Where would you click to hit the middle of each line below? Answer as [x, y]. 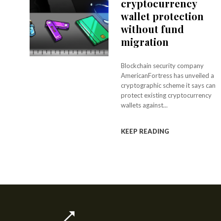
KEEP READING [145, 131]
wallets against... [145, 105]
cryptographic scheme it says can [168, 85]
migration [145, 42]
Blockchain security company [163, 66]
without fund [153, 29]
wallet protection [163, 16]
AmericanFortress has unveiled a [168, 75]
